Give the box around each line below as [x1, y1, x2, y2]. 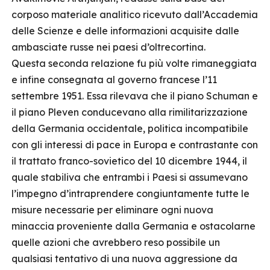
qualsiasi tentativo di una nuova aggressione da [11, 253, 237, 265]
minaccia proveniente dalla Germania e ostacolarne [11, 220, 256, 232]
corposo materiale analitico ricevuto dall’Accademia [11, 8, 258, 20]
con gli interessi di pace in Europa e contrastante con [11, 139, 258, 151]
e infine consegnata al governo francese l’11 [11, 74, 217, 86]
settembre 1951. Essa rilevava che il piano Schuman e [11, 90, 258, 102]
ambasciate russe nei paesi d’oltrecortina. [11, 41, 208, 53]
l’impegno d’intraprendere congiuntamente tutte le [11, 187, 250, 199]
